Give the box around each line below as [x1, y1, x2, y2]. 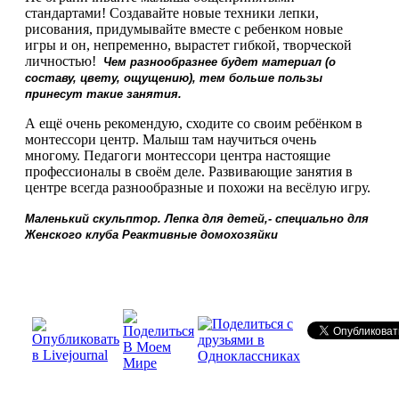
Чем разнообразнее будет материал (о [103, 54, 336, 69]
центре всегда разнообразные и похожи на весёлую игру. [25, 179, 370, 195]
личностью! [25, 53, 103, 69]
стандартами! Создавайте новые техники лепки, [25, 4, 319, 20]
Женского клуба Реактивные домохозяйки [25, 227, 278, 241]
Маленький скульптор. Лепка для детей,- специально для [25, 211, 369, 225]
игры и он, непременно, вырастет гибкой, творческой [25, 37, 352, 53]
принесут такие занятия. [25, 86, 182, 101]
